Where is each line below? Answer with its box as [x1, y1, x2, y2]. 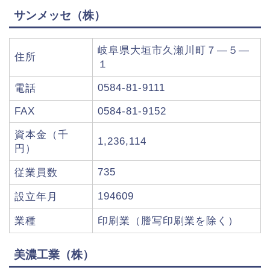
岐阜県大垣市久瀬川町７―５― [98, 44, 250, 56]
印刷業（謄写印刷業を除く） [98, 215, 239, 227]
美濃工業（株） [14, 248, 94, 262]
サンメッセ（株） [14, 8, 105, 22]
